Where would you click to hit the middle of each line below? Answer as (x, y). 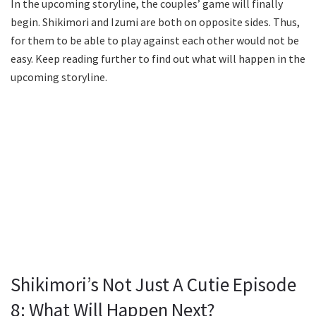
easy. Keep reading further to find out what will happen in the (158, 58)
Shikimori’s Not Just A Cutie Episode (153, 284)
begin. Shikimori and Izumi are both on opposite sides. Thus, (155, 22)
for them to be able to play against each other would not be (155, 40)
